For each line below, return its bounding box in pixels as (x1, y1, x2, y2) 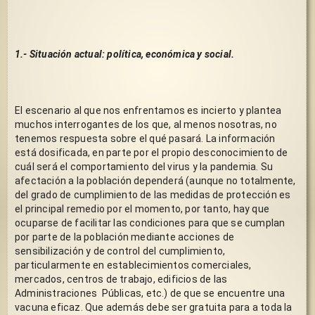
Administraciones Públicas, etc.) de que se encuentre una (15, 287, 285, 299)
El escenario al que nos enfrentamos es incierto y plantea (15, 104, 282, 116)
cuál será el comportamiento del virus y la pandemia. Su (15, 160, 273, 172)
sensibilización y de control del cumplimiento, (15, 245, 226, 257)
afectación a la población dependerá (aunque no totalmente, (15, 174, 296, 186)
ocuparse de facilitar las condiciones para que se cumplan (15, 217, 285, 229)
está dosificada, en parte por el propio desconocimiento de (15, 146, 288, 158)
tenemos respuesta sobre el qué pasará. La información (15, 132, 276, 144)
